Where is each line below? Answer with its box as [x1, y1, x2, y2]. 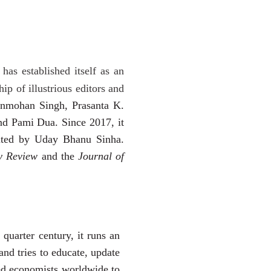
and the [41, 149, 79, 162]
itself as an [74, 64, 125, 77]
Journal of [78, 149, 125, 162]
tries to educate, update [18, 246, 120, 258]
